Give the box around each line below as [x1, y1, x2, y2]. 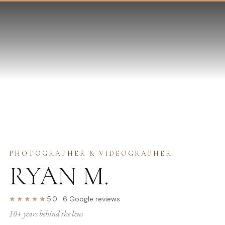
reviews [95, 194, 120, 203]
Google [67, 194, 93, 203]
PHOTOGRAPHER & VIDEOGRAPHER [9, 149, 172, 158]
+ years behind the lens [17, 208, 83, 219]
